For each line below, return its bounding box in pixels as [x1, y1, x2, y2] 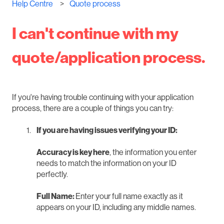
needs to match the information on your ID [36, 159, 176, 168]
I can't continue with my [12, 25, 178, 41]
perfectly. [36, 170, 68, 179]
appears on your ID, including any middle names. [36, 203, 196, 212]
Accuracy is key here [36, 148, 109, 157]
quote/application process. [12, 49, 205, 65]
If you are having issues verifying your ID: [36, 126, 177, 135]
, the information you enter [109, 148, 196, 157]
